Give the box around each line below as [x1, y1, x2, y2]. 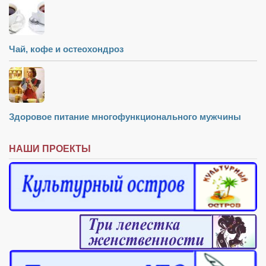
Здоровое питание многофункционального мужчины [9, 111, 241, 122]
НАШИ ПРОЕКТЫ [9, 143, 91, 154]
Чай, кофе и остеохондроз [9, 43, 123, 54]
